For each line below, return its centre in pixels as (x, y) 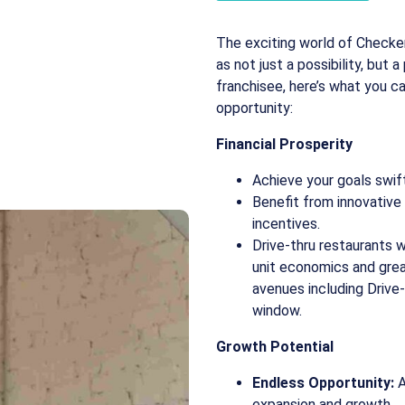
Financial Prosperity (284, 144)
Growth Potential (275, 347)
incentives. (286, 224)
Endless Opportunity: (323, 383)
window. (277, 311)
